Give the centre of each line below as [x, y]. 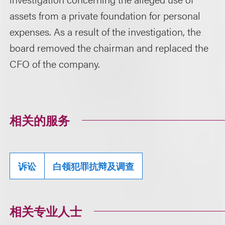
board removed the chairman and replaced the [109, 47]
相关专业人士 [46, 211]
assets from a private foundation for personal [105, 15]
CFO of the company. [55, 64]
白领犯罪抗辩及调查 [94, 166]
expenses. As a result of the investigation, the [105, 31]
